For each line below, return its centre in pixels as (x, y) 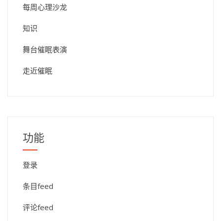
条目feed (38, 186)
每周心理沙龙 (45, 7)
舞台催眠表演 (45, 49)
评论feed (38, 207)
